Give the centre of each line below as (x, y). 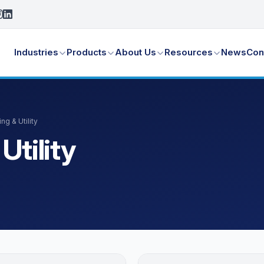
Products (87, 52)
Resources (189, 52)
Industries (37, 52)
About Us (136, 52)
